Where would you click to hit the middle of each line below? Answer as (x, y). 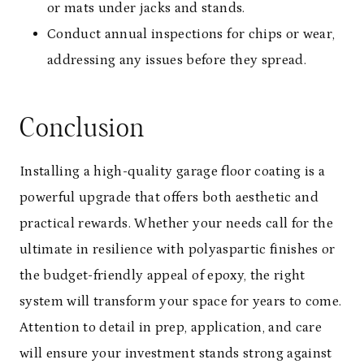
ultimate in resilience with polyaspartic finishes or (178, 249)
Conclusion (82, 128)
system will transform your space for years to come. (181, 301)
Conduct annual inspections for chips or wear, (191, 34)
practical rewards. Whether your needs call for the (176, 223)
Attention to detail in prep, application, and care (171, 327)
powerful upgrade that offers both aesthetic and (169, 197)
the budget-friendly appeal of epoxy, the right (162, 275)
